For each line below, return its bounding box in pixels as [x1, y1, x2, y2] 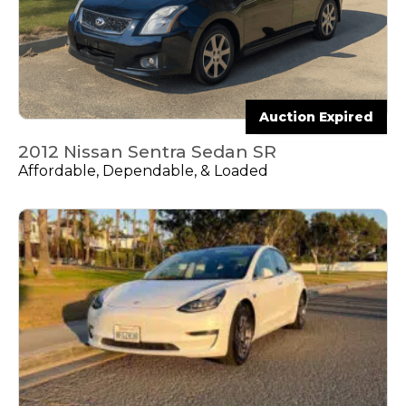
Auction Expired [259, 109, 373, 126]
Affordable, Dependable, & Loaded [18, 162, 268, 180]
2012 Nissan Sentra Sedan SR [18, 141, 276, 163]
